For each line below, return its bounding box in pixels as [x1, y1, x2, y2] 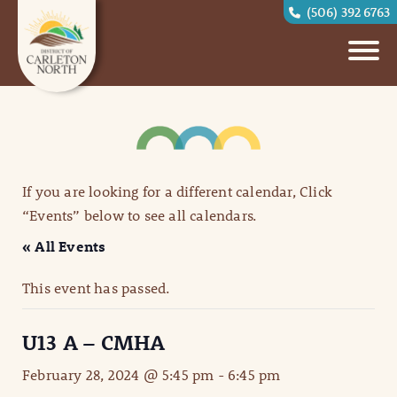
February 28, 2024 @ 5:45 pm [22, 365, 214, 385]
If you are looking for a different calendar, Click [22, 182, 333, 201]
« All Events [22, 237, 106, 256]
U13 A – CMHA [22, 329, 166, 356]
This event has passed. [22, 278, 170, 298]
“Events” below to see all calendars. [22, 206, 257, 225]
